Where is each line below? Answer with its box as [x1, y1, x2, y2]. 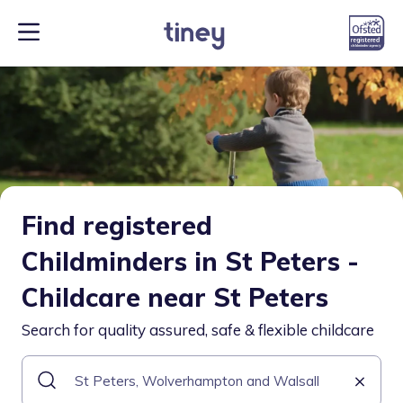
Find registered [22, 210, 212, 241]
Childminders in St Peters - [22, 246, 359, 277]
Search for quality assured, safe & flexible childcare [22, 320, 374, 339]
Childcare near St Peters [22, 282, 328, 313]
